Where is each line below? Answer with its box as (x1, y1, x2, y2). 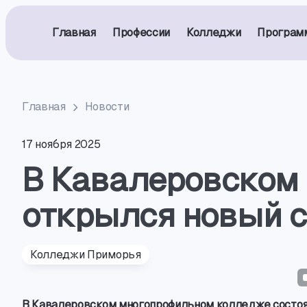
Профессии (112, 26, 170, 39)
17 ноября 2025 (22, 138, 101, 151)
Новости (84, 100, 130, 113)
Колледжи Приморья (30, 248, 141, 261)
